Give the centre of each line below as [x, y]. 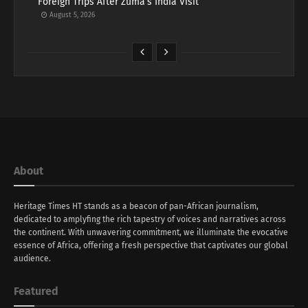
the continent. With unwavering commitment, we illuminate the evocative [151, 233]
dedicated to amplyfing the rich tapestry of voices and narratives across [150, 220]
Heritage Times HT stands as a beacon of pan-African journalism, [136, 207]
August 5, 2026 [71, 15]
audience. [32, 259]
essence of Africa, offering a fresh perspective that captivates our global [151, 246]
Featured [36, 291]
